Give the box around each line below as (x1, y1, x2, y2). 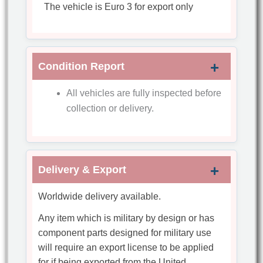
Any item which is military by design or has (38, 213, 215, 224)
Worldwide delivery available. (38, 191, 161, 202)
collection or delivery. (66, 103, 154, 114)
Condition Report (38, 60, 125, 73)
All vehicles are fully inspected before (66, 88, 222, 99)
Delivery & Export (38, 164, 127, 176)
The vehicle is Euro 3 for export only (44, 2, 194, 12)
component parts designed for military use (38, 228, 212, 238)
